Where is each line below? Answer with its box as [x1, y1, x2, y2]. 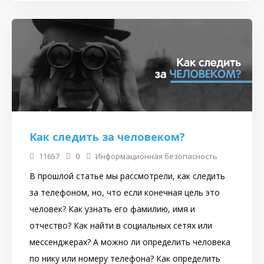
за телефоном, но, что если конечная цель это [29, 187, 220, 199]
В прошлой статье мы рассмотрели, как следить [29, 170, 225, 182]
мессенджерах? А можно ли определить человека [29, 236, 230, 248]
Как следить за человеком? [29, 130, 185, 144]
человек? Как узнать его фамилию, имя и [29, 203, 195, 215]
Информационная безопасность [95, 151, 217, 162]
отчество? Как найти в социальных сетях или [29, 220, 212, 232]
